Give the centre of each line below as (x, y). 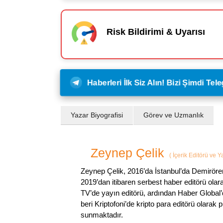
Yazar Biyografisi (97, 115)
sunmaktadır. (102, 215)
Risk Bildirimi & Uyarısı (156, 32)
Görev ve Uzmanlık (173, 115)
